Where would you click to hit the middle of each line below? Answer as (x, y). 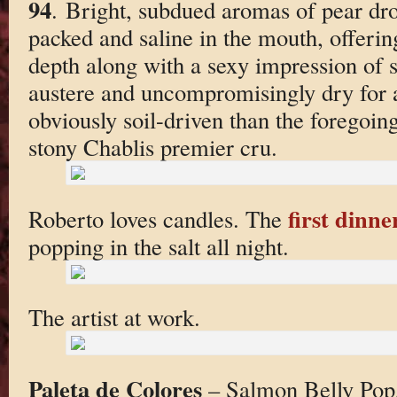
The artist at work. (114, 317)
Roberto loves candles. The (158, 218)
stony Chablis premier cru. (152, 147)
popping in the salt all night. (158, 245)
